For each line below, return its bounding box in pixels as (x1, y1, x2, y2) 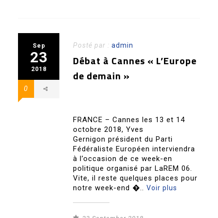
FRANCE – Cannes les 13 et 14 (73, 115, 185, 125)
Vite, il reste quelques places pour (73, 174, 198, 183)
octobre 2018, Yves (73, 125, 144, 134)
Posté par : (73, 41, 112, 50)
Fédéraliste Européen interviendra (73, 145, 196, 154)
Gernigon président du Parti (73, 135, 173, 144)
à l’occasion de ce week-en (73, 154, 173, 163)
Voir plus (146, 184, 178, 192)
